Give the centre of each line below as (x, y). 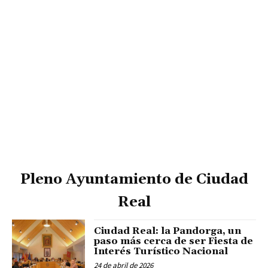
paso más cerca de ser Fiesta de (174, 241)
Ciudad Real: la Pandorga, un (168, 231)
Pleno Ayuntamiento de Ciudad (134, 180)
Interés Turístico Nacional (161, 252)
